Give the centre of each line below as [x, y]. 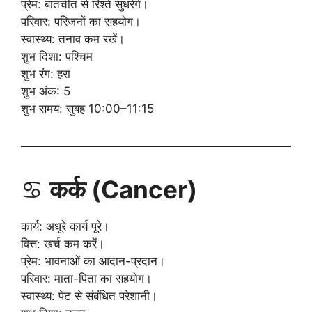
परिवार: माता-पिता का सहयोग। [86, 278]
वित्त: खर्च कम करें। [63, 243]
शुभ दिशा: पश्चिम [57, 56]
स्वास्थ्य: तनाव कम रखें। [73, 39]
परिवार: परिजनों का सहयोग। [81, 21]
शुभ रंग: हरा [46, 73]
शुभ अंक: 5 [46, 91]
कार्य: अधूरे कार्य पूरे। [65, 226]
